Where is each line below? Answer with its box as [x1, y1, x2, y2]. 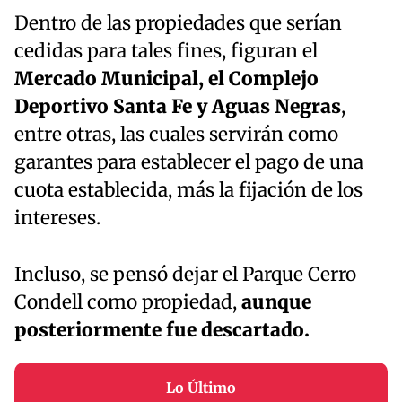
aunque [237, 290, 311, 314]
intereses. [14, 205, 100, 230]
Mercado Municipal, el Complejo [14, 66, 319, 91]
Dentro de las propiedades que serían [14, 11, 342, 35]
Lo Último [166, 378, 236, 397]
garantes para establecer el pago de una [14, 150, 363, 174]
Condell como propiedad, [14, 290, 237, 314]
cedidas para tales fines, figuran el [14, 39, 318, 63]
